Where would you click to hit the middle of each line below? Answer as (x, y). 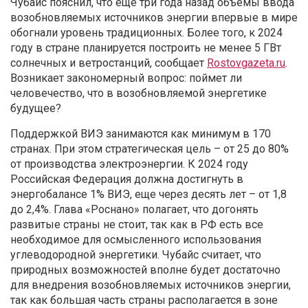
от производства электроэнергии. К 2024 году (129, 164)
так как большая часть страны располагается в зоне (144, 300)
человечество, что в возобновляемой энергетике (139, 93)
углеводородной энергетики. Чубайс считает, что (136, 254)
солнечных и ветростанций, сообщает (109, 63)
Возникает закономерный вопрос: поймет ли (126, 78)
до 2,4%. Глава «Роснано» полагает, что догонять (134, 209)
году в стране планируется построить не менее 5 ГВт (146, 47)
